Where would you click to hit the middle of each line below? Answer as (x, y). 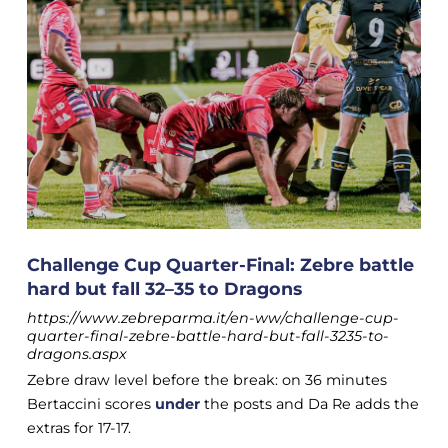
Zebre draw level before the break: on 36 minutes (206, 380)
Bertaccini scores (90, 404)
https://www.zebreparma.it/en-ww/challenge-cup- (212, 318)
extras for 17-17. (78, 428)
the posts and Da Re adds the (309, 404)
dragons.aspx (76, 354)
